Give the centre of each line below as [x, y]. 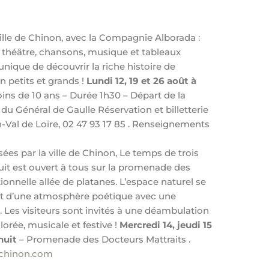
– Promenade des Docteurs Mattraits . [105, 239]
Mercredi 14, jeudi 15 [166, 225]
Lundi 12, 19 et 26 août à [142, 80]
